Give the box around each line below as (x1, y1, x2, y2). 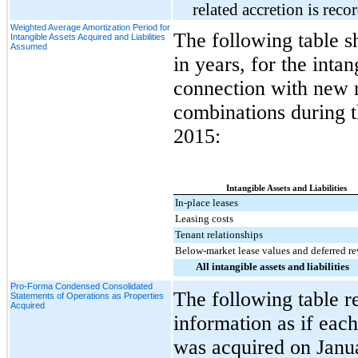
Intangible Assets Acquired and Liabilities (10, 31, 165, 42)
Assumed (10, 41, 47, 51)
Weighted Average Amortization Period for (10, 22, 170, 32)
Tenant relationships (175, 228, 263, 241)
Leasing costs (175, 212, 233, 225)
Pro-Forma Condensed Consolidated (10, 280, 153, 291)
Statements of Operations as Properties (10, 290, 164, 300)
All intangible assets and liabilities (196, 260, 349, 272)
